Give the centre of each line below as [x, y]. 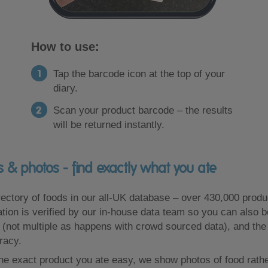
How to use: [65, 47]
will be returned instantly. [109, 125]
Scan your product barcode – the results [143, 111]
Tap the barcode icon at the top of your [139, 74]
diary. [65, 89]
